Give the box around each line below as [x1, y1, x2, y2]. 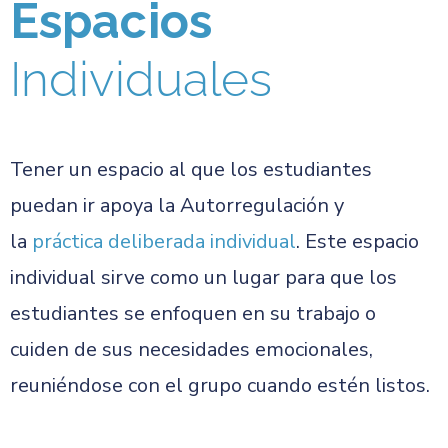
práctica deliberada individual [32, 228, 296, 255]
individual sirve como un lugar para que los [10, 264, 397, 291]
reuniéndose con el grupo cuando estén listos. [10, 372, 430, 399]
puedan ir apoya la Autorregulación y [10, 192, 344, 219]
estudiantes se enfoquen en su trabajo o [10, 300, 376, 327]
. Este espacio [296, 228, 419, 255]
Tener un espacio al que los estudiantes [10, 156, 372, 183]
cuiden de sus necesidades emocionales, [10, 336, 373, 363]
